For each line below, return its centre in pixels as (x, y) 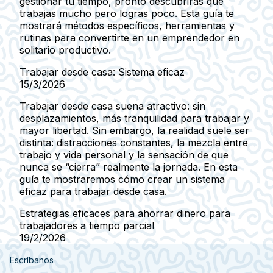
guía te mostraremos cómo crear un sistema (122, 179)
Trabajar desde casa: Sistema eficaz (102, 72)
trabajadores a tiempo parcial (87, 225)
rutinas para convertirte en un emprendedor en (129, 37)
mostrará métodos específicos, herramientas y (127, 25)
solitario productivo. (65, 50)
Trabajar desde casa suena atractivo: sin (112, 106)
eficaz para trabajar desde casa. (93, 191)
